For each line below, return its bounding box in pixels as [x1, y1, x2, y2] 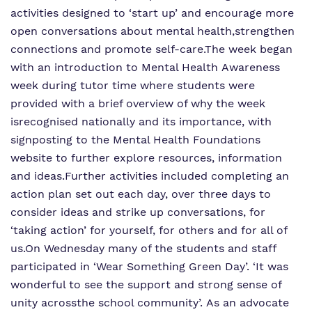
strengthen [235, 24, 295, 38]
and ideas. [10, 169, 65, 182]
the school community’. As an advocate [77, 296, 289, 309]
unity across [10, 296, 77, 309]
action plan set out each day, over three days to [10, 187, 271, 201]
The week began [205, 42, 292, 56]
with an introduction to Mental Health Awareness [10, 61, 280, 74]
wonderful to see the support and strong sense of [10, 278, 281, 291]
